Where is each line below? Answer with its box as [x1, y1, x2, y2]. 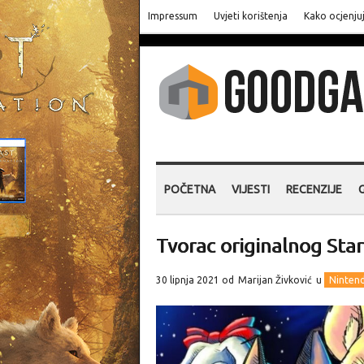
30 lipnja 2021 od [156, 275, 236, 285]
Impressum [148, 11, 197, 21]
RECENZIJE [286, 183, 342, 196]
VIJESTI [232, 183, 270, 196]
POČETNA [164, 183, 215, 196]
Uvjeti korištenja [214, 11, 288, 21]
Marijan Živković [238, 275, 312, 285]
